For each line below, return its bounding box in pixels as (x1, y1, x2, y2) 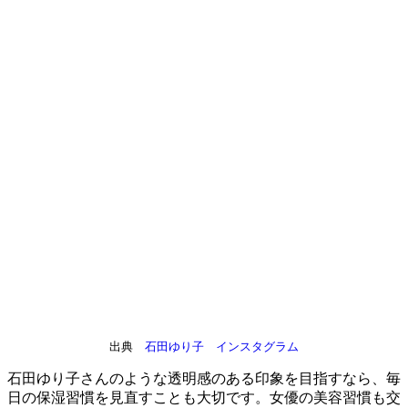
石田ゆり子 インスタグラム (145, 339, 299, 353)
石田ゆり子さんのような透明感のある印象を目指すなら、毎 (7, 370, 401, 386)
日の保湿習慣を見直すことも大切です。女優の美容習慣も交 (7, 389, 401, 405)
